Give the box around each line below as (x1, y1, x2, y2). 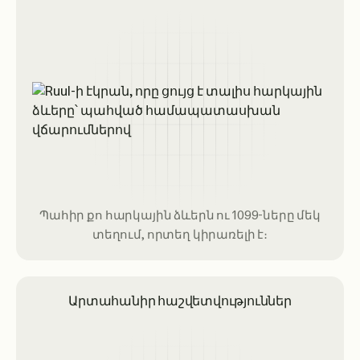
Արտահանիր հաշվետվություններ (68, 292, 292, 309)
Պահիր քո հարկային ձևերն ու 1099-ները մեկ (39, 207, 321, 223)
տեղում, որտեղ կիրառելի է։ (92, 227, 268, 243)
